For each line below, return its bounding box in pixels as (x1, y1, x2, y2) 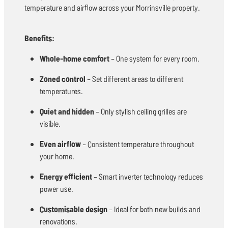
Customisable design (40, 203, 107, 214)
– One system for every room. (109, 52, 199, 64)
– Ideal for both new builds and (107, 203, 201, 214)
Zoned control (40, 73, 85, 84)
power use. (40, 183, 73, 194)
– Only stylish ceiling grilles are (94, 105, 187, 117)
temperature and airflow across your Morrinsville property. (24, 2, 200, 13)
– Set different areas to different (85, 73, 183, 84)
